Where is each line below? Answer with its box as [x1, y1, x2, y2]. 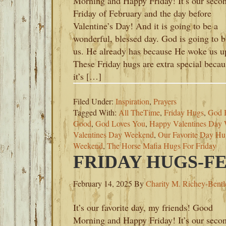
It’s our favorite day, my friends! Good [73, 201, 213, 213]
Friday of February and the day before [73, 7, 211, 19]
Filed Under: [73, 96, 116, 106]
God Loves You [95, 118, 145, 129]
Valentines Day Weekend [73, 129, 154, 140]
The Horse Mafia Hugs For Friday [107, 140, 216, 151]
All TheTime [119, 107, 160, 118]
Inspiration [116, 96, 149, 106]
